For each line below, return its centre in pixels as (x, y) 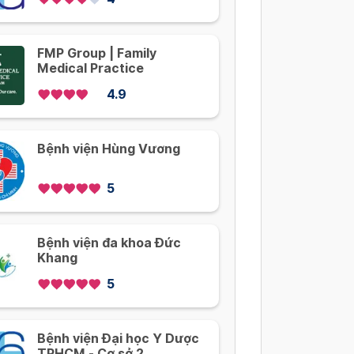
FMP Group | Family (97, 54)
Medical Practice (90, 69)
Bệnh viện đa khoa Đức (109, 243)
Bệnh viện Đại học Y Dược (118, 339)
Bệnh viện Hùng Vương (109, 149)
